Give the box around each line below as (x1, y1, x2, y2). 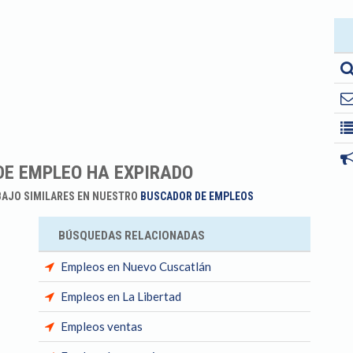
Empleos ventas (61, 319, 143, 333)
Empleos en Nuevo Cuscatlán (61, 259, 211, 273)
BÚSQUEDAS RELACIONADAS (58, 229, 205, 243)
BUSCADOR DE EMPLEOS (139, 190, 254, 203)
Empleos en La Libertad (61, 289, 181, 303)
